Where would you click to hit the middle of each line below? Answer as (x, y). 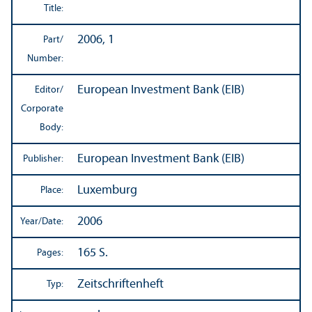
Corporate (42, 109)
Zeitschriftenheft (120, 285)
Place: (52, 191)
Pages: (50, 253)
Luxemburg (107, 191)
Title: (54, 9)
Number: (45, 59)
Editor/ (49, 91)
